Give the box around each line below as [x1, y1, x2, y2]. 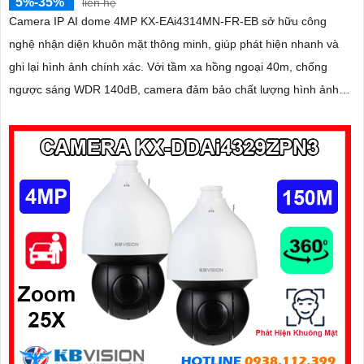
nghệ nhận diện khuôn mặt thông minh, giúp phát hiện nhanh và [9, 37, 339, 51]
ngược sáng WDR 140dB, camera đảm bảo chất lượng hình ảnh [9, 83, 339, 97]
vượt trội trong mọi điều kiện [9, 106, 154, 119]
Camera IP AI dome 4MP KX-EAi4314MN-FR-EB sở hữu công [9, 15, 327, 28]
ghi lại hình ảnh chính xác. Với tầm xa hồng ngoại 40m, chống [9, 60, 147, 74]
